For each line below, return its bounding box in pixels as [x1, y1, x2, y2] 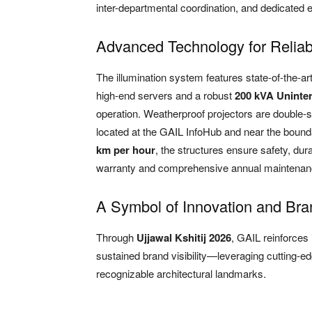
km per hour [96, 141, 155, 157]
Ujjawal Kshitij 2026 [136, 229, 231, 245]
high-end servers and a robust [96, 87, 235, 102]
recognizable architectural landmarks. [96, 265, 266, 281]
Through [96, 229, 136, 244]
